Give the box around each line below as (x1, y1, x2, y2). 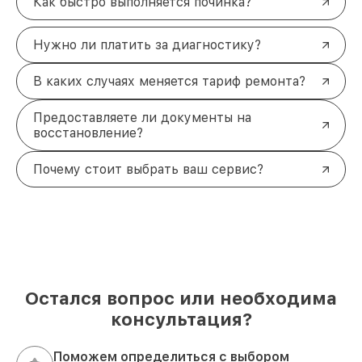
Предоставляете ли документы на (33, 110, 251, 126)
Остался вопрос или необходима (25, 288, 337, 309)
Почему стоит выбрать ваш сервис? (33, 162, 263, 178)
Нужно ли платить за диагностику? (33, 37, 261, 53)
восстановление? (33, 125, 143, 141)
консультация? (110, 309, 252, 330)
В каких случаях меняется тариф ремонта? (33, 74, 305, 90)
